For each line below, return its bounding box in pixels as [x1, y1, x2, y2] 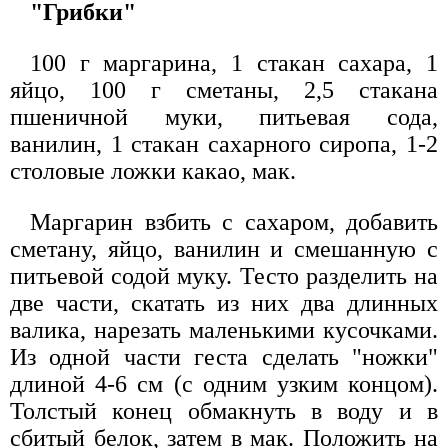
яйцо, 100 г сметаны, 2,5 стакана [10, 77, 438, 104]
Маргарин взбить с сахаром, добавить [30, 209, 438, 236]
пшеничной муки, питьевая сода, [10, 104, 438, 131]
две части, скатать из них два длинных [10, 290, 438, 317]
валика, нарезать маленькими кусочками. [10, 317, 438, 344]
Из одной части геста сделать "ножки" [10, 344, 438, 371]
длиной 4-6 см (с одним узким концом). [10, 371, 438, 398]
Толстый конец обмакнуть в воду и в [10, 398, 438, 425]
